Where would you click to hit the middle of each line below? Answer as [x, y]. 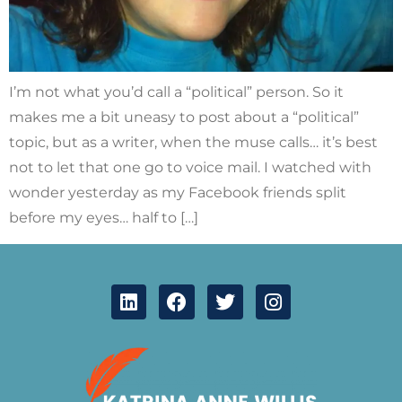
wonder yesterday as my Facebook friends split [178, 193]
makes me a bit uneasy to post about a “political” [184, 118]
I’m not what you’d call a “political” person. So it [176, 92]
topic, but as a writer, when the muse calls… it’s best [193, 143]
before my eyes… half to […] [104, 218]
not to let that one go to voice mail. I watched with [190, 168]
